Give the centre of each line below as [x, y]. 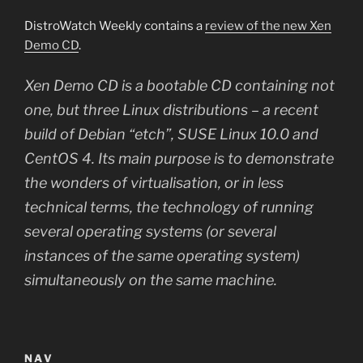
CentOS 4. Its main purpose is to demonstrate [179, 158]
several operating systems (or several [150, 231]
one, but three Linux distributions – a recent [171, 109]
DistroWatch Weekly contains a [115, 26]
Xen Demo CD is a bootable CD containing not [179, 85]
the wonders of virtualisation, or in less [154, 182]
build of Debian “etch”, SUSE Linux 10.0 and [171, 134]
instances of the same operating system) [162, 255]
